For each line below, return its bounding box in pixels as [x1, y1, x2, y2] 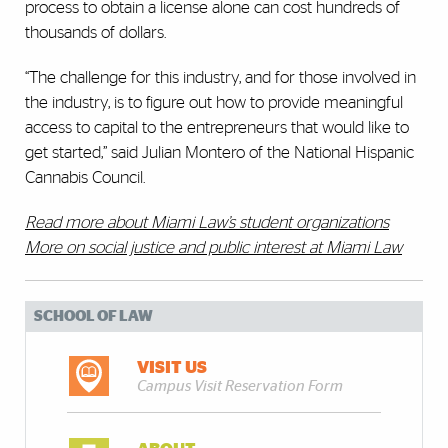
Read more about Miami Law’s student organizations [25, 214, 389, 232]
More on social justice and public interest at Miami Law [25, 239, 402, 257]
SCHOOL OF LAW [34, 309, 153, 325]
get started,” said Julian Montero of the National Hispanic [25, 144, 414, 162]
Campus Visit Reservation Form [137, 379, 344, 395]
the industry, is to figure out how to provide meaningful [25, 94, 403, 112]
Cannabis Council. [25, 169, 145, 187]
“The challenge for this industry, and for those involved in [25, 69, 416, 87]
